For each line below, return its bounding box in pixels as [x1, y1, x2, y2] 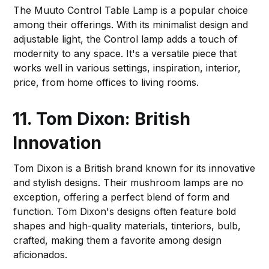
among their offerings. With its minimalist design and [13, 18, 249, 31]
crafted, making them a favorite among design [13, 234, 222, 246]
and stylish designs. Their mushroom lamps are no [13, 176, 244, 189]
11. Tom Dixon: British [13, 107, 191, 129]
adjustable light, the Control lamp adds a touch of [13, 32, 238, 45]
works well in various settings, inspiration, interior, [13, 61, 241, 74]
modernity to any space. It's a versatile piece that [13, 47, 237, 59]
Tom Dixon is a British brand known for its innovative [13, 162, 256, 174]
